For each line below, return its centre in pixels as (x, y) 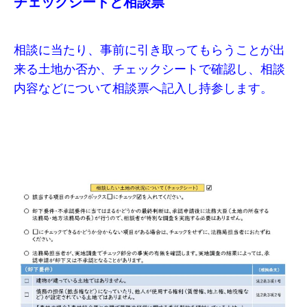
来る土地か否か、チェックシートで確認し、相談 (149, 69)
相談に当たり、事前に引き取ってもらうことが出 (149, 50)
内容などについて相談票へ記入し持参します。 (143, 88)
